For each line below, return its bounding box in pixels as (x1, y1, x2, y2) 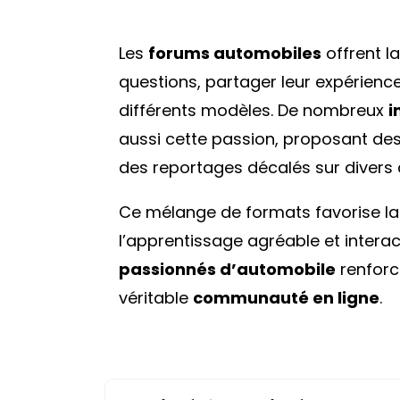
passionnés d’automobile (119, 257, 336, 280)
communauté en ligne (193, 286, 379, 309)
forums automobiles (148, 41, 321, 64)
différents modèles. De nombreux (119, 98, 388, 121)
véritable (119, 286, 193, 309)
